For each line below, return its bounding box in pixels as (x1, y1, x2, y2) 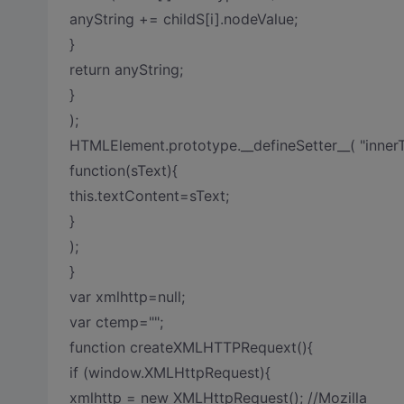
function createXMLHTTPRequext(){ (69, 338, 313, 356)
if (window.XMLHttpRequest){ (69, 363, 271, 381)
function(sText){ (69, 161, 178, 179)
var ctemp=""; (69, 313, 163, 331)
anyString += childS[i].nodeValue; (69, 10, 298, 28)
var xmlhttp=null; (69, 288, 185, 306)
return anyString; (69, 60, 183, 78)
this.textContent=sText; (69, 187, 229, 205)
